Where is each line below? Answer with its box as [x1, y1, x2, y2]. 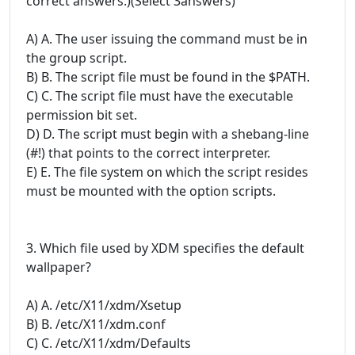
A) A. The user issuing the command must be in [26, 30, 307, 48]
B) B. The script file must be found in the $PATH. [26, 68, 310, 86]
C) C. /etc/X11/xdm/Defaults [26, 334, 191, 353]
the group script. [26, 49, 127, 67]
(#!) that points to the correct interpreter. [26, 144, 270, 162]
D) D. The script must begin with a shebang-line [26, 125, 309, 143]
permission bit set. [26, 106, 137, 124]
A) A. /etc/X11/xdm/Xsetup [26, 296, 181, 315]
